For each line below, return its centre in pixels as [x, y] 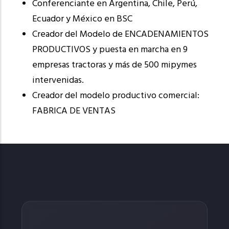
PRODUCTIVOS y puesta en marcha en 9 [110, 50]
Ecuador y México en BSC [82, 19]
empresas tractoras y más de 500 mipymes [114, 65]
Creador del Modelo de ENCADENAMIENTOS [120, 34]
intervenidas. [58, 80]
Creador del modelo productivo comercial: [116, 96]
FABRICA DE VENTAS [74, 111]
